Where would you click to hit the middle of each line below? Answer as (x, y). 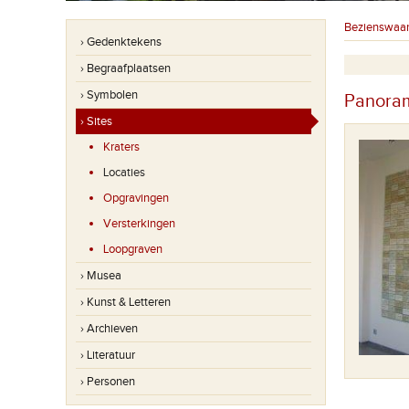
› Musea (101, 276)
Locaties (124, 173)
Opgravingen (136, 198)
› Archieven (109, 329)
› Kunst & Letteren (126, 302)
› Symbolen (109, 95)
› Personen (108, 382)
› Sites (96, 121)
